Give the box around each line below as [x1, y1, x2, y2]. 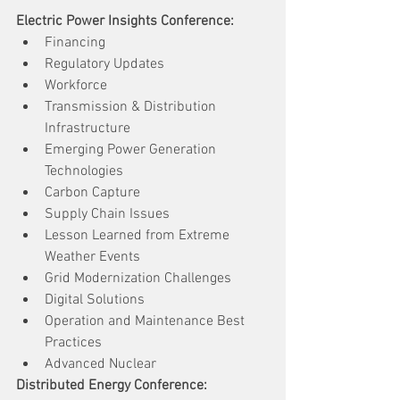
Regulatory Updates [45, 54, 164, 73]
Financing [45, 33, 105, 52]
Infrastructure [45, 119, 130, 137]
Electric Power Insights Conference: [16, 12, 234, 30]
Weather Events [45, 247, 140, 266]
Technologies [45, 162, 123, 180]
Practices [45, 333, 102, 352]
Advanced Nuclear [45, 354, 156, 373]
